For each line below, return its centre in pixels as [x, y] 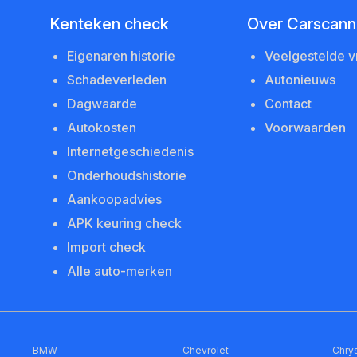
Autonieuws [300, 80]
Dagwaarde [102, 104]
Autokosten [102, 127]
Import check [107, 247]
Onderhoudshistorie [127, 175]
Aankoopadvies [115, 199]
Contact [288, 104]
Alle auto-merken [120, 271]
